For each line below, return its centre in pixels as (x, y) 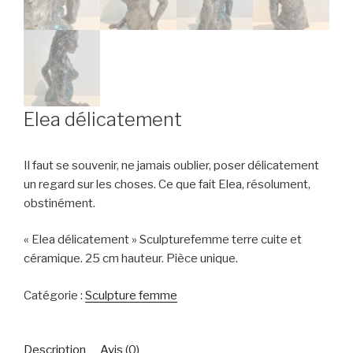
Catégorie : (54, 295)
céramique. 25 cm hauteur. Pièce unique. (131, 258)
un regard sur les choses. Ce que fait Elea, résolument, (167, 184)
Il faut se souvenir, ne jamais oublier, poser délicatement (171, 165)
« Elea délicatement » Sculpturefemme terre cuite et (163, 240)
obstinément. (59, 203)
